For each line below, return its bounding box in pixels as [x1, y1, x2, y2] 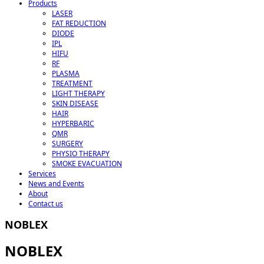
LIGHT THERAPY [52, 88, 105, 98]
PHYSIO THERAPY [52, 148, 110, 159]
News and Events [28, 179, 84, 189]
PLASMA [52, 68, 80, 78]
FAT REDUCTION [52, 18, 106, 28]
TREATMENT [52, 78, 93, 88]
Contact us [28, 199, 63, 209]
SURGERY [52, 138, 83, 148]
